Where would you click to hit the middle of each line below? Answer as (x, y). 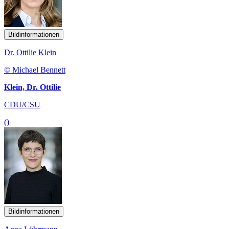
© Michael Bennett (35, 70)
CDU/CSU (22, 104)
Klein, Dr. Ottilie (32, 87)
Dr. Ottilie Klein (30, 52)
